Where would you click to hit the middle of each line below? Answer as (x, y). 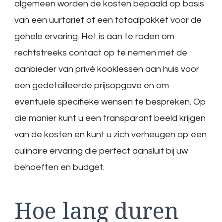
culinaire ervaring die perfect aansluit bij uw (101, 151)
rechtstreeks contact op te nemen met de (101, 53)
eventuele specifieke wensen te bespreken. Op (110, 102)
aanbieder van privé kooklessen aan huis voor (107, 69)
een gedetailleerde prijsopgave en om (92, 86)
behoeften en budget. (59, 167)
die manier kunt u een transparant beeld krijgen (110, 118)
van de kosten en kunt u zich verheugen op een (111, 135)
